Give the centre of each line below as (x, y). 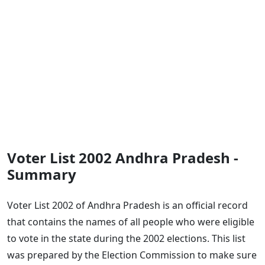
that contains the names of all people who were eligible (131, 222)
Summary (42, 174)
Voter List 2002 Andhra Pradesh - (123, 157)
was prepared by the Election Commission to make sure (132, 255)
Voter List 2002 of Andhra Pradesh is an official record (127, 205)
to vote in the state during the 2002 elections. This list (126, 238)
